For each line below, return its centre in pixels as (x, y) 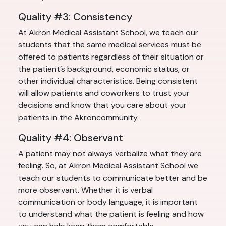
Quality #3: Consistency (75, 17)
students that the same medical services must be (110, 45)
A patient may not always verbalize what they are (110, 154)
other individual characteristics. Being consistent (108, 81)
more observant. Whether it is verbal (86, 190)
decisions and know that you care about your (102, 105)
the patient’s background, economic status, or (104, 69)
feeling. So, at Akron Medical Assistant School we (108, 166)
